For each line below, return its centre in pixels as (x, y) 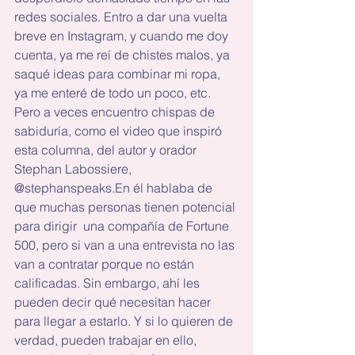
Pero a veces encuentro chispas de (116, 112)
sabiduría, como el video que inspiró (120, 131)
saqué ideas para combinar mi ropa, (119, 74)
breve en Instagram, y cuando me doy (123, 36)
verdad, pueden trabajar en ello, (107, 340)
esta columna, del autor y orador (107, 150)
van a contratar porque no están (106, 264)
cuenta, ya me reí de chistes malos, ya (124, 55)
